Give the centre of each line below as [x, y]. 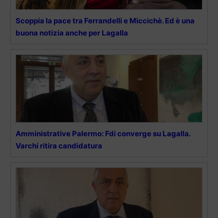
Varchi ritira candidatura [59, 146]
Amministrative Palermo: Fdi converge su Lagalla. [103, 134]
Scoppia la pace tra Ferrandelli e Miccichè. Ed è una [105, 21]
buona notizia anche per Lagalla [72, 33]
